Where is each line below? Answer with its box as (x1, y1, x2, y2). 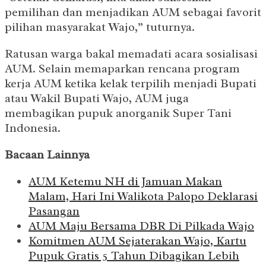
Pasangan (28, 204, 80, 219)
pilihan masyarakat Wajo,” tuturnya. (5, 20, 195, 35)
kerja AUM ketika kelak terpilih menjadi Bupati (5, 76, 256, 91)
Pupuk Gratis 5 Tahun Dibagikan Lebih (28, 248, 239, 264)
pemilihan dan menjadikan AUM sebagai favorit (5, 5, 261, 20)
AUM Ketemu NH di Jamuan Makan (28, 174, 222, 189)
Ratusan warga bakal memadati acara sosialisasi (5, 46, 258, 62)
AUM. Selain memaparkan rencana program (5, 61, 240, 77)
